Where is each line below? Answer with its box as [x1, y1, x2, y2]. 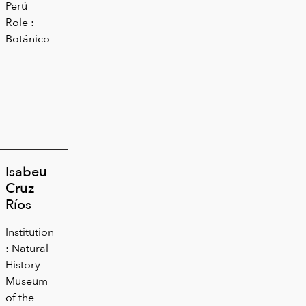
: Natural [5, 239, 48, 257]
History [5, 255, 40, 273]
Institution [5, 223, 54, 240]
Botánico [5, 29, 50, 47]
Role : [5, 13, 34, 31]
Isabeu [5, 160, 47, 182]
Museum [5, 272, 48, 290]
